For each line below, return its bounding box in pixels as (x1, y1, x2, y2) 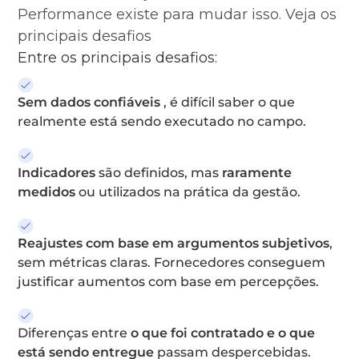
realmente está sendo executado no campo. (18, 114, 307, 129)
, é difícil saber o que (160, 95, 296, 110)
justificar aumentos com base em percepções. (18, 274, 320, 289)
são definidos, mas (95, 165, 223, 180)
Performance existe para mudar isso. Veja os (18, 6, 337, 23)
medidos (18, 184, 76, 200)
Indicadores (18, 165, 96, 180)
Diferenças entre (18, 325, 131, 341)
